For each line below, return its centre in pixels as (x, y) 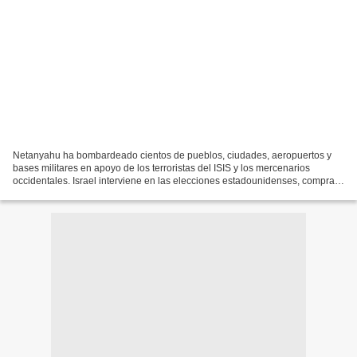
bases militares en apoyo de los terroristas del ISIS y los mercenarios (161, 168)
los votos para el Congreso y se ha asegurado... (116, 193)
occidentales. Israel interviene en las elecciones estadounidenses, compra (174, 180)
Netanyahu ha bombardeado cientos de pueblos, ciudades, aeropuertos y (172, 155)
